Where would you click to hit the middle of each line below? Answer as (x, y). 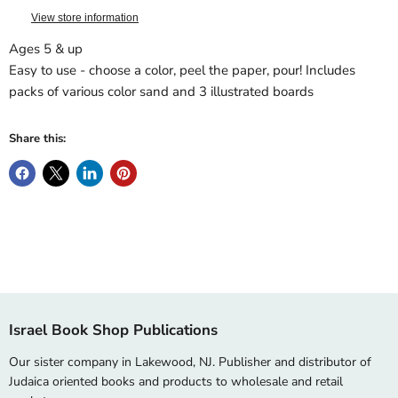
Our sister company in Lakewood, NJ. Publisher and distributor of (190, 362)
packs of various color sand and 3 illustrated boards (161, 92)
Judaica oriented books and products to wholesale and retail (176, 382)
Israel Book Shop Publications (113, 330)
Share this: (37, 139)
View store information (85, 18)
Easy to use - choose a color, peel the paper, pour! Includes (182, 71)
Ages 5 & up (46, 49)
